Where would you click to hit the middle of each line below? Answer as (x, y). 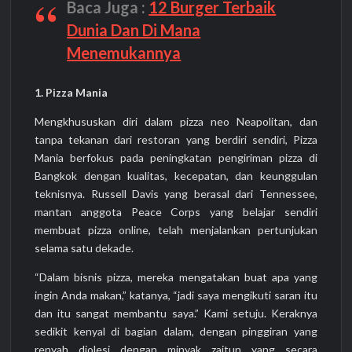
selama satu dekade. (84, 247)
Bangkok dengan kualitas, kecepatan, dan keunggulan (176, 175)
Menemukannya (124, 53)
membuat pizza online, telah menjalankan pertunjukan (176, 229)
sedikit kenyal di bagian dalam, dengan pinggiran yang (176, 331)
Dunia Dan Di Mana (134, 30)
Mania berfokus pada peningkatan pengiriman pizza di (176, 157)
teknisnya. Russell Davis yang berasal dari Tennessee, (176, 193)
